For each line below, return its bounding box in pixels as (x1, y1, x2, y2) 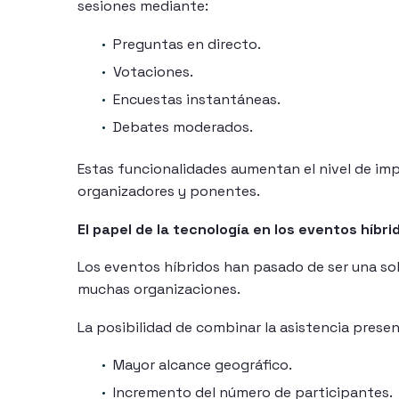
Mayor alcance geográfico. (113, 355, 292, 375)
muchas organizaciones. (77, 280, 240, 299)
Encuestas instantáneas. (113, 90, 281, 109)
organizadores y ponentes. (77, 182, 260, 200)
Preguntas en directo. (113, 35, 261, 53)
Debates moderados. (113, 118, 253, 136)
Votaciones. (113, 62, 193, 81)
